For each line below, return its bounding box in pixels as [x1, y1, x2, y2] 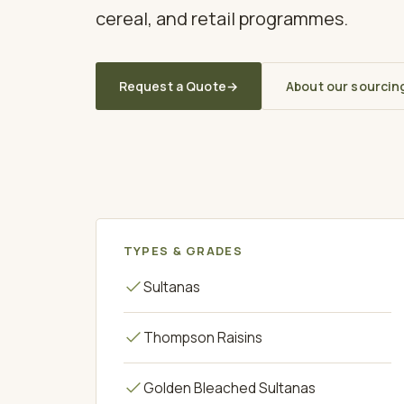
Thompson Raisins [142, 326, 262, 347]
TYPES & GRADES [123, 242, 243, 259]
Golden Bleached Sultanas [142, 377, 316, 398]
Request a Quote [118, 77, 226, 95]
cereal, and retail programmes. [95, 5, 348, 31]
